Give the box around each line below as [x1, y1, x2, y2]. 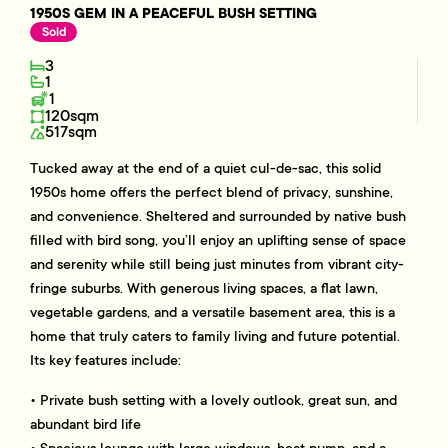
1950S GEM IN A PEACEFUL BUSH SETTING [30, 3, 318, 23]
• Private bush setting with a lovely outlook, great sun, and [30, 391, 398, 410]
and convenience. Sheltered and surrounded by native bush [30, 207, 407, 226]
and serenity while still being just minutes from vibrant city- [30, 255, 405, 274]
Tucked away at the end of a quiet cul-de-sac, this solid [30, 159, 382, 178]
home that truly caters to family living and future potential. [30, 327, 401, 346]
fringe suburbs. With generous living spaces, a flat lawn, [30, 279, 379, 298]
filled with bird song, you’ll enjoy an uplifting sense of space [30, 231, 407, 250]
